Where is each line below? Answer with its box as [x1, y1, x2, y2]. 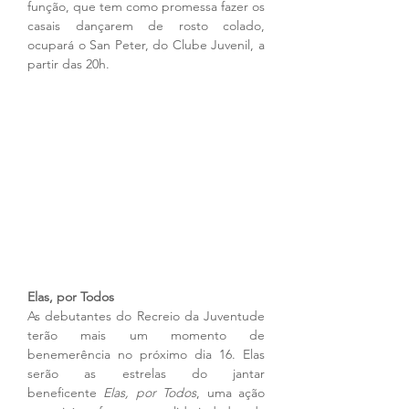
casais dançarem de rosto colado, [27, 17, 265, 35]
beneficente [27, 384, 104, 402]
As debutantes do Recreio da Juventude [27, 308, 265, 325]
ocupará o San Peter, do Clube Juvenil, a [27, 37, 265, 54]
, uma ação [196, 384, 266, 402]
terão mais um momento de [27, 327, 265, 344]
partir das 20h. [27, 56, 110, 73]
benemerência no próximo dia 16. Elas [27, 346, 265, 363]
